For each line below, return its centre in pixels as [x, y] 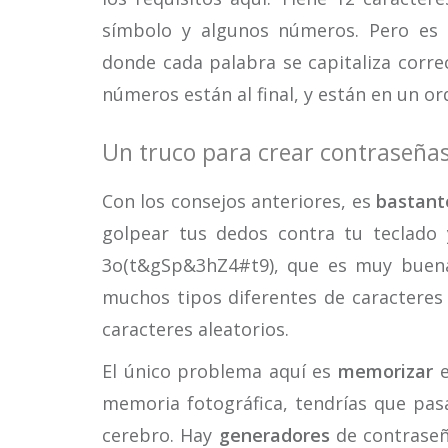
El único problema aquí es [220, 371]
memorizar [385, 371]
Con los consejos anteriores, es [239, 201]
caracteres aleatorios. [195, 329]
